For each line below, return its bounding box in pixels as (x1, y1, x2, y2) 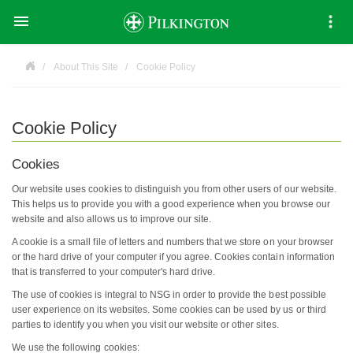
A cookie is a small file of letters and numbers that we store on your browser (12, 236, 333, 248)
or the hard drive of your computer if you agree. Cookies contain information (12, 251, 335, 263)
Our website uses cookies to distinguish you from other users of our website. (12, 184, 336, 195)
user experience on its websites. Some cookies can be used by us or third (12, 304, 326, 316)
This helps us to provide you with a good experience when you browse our (12, 199, 330, 210)
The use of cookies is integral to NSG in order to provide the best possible (12, 289, 326, 301)
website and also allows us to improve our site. (12, 214, 212, 225)
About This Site (54, 61, 119, 73)
